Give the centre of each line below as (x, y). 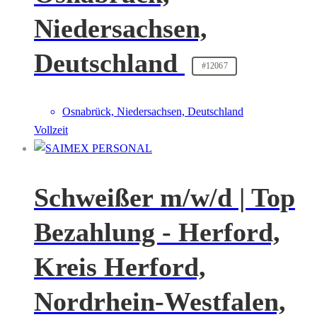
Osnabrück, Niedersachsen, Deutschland (153, 112)
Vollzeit (51, 130)
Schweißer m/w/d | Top (165, 197)
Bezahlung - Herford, (157, 232)
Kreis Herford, (120, 266)
